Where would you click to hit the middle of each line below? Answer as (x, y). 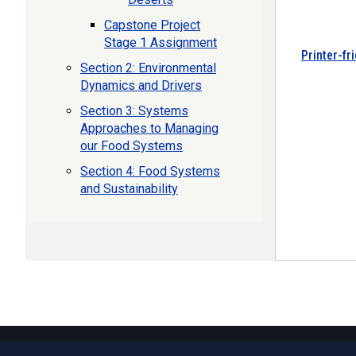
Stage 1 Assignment (161, 43)
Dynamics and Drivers (141, 85)
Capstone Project (152, 25)
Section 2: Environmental (148, 68)
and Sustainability (129, 189)
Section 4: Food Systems (150, 171)
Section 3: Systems (134, 111)
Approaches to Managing (149, 128)
